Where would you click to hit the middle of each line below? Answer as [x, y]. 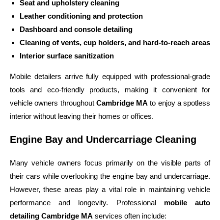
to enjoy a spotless [179, 103]
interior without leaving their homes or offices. [82, 116]
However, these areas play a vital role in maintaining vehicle [110, 189]
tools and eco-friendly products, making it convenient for [110, 89]
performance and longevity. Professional [87, 202]
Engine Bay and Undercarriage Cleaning [103, 139]
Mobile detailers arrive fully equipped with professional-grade [110, 76]
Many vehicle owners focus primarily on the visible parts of [110, 163]
